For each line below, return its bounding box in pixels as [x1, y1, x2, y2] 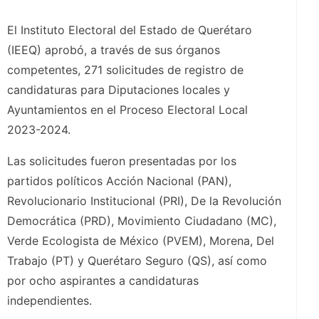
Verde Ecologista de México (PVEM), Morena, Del [7, 234, 274, 249]
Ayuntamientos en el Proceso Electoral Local [7, 103, 248, 117]
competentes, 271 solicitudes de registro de [7, 63, 244, 78]
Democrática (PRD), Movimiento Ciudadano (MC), [7, 214, 276, 229]
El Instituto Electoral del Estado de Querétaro [7, 23, 252, 38]
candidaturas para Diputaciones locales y [7, 83, 230, 98]
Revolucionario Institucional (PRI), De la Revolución [7, 194, 281, 209]
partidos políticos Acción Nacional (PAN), [7, 174, 231, 189]
